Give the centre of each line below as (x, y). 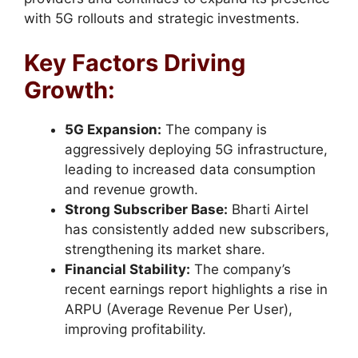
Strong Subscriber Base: (146, 209)
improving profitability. (135, 329)
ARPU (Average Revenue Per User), (179, 309)
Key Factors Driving (135, 62)
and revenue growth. (131, 189)
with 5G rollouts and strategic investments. (162, 18)
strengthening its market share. (165, 249)
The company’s (241, 269)
